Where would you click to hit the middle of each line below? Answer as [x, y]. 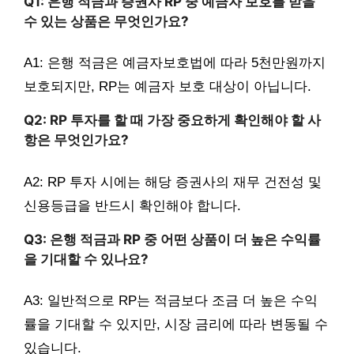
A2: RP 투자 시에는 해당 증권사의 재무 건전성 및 [173, 182]
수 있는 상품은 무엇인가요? [106, 21]
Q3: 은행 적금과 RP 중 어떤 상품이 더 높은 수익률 [172, 239]
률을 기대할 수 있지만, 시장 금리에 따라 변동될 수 [176, 325]
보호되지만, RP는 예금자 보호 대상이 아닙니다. [168, 87]
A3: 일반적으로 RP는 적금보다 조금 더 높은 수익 [171, 301]
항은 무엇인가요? [76, 140]
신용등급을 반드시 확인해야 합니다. [132, 205]
